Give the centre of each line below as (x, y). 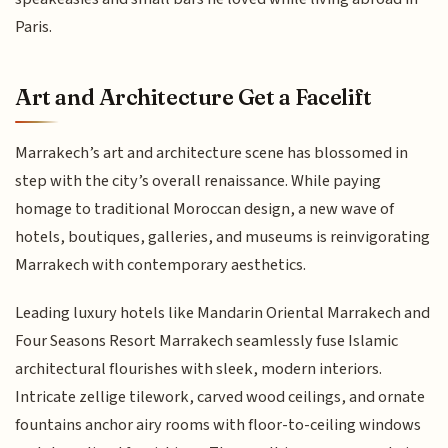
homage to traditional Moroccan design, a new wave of (205, 208)
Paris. (34, 27)
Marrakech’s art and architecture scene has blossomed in (212, 152)
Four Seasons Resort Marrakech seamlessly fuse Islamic (207, 341)
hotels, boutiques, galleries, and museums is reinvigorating (223, 236)
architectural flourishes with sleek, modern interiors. (199, 369)
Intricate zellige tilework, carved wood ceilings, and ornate (220, 397)
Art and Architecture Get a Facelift (193, 96)
